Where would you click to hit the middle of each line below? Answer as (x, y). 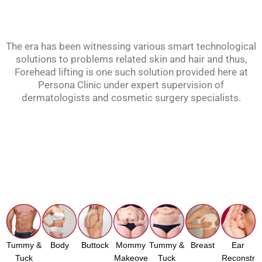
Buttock (95, 245)
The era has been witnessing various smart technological (131, 46)
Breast (202, 245)
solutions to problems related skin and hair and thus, (131, 59)
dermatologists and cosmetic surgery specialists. (131, 98)
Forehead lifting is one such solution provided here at (131, 72)
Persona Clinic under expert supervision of (131, 85)
